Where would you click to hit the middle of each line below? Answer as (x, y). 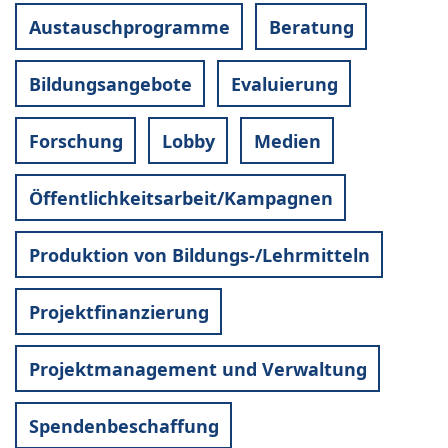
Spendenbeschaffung (123, 425)
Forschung (75, 140)
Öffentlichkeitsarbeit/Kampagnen (180, 197)
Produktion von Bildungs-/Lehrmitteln (199, 254)
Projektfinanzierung (118, 311)
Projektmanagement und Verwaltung (197, 368)
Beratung (311, 26)
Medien (287, 140)
